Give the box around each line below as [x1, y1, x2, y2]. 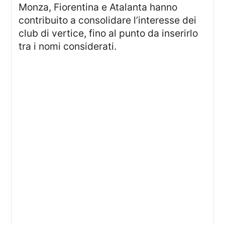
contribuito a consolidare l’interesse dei [19, 14, 197, 27]
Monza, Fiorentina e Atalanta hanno [19, 1, 178, 14]
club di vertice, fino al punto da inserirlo [19, 27, 198, 40]
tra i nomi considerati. [19, 40, 117, 53]
